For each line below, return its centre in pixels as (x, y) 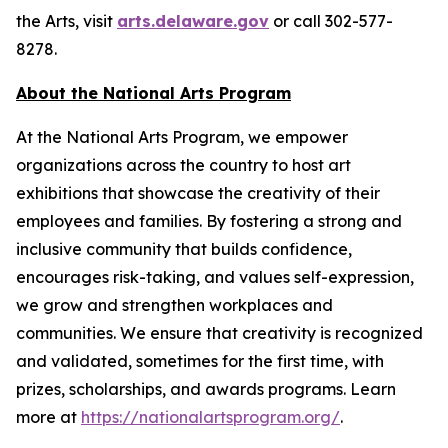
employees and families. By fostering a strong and (209, 221)
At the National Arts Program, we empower (182, 137)
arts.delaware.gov (193, 21)
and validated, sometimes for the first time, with (200, 361)
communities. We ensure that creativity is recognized (219, 333)
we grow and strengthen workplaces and (174, 305)
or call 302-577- (331, 21)
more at (48, 417)
